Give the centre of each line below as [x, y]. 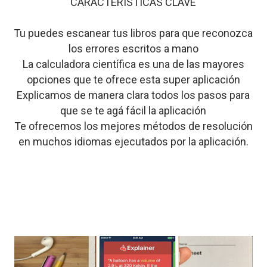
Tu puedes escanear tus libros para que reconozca [133, 33]
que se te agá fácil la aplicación [133, 110]
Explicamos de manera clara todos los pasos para [133, 95]
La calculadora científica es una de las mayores [133, 64]
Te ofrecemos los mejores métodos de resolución [133, 126]
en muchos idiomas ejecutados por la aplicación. [133, 141]
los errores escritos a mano [133, 48]
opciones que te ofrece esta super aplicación [133, 79]
